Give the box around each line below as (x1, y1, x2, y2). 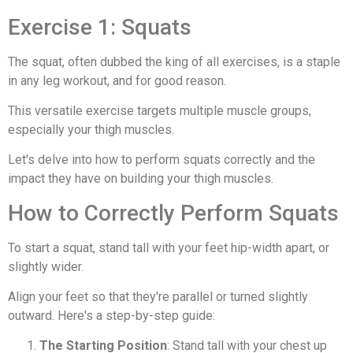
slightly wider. (8, 258, 84, 274)
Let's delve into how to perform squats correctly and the (8, 152, 315, 168)
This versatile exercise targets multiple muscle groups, (8, 102, 311, 118)
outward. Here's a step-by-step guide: (8, 308, 215, 324)
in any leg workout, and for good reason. (8, 72, 226, 88)
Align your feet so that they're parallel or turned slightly (8, 289, 308, 305)
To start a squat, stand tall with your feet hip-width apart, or (8, 240, 329, 255)
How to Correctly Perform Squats (8, 199, 339, 226)
